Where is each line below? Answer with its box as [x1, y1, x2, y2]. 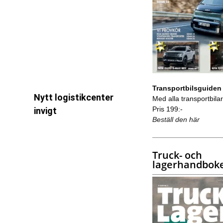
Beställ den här [152, 115, 200, 123]
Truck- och [152, 148, 202, 162]
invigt [33, 106, 57, 116]
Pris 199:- [152, 105, 183, 113]
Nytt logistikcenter [33, 92, 113, 103]
